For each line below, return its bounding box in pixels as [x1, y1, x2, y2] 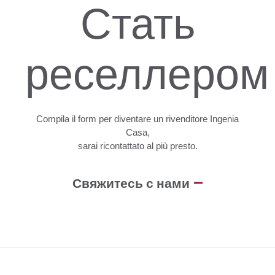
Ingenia [210, 114, 239, 125]
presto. [169, 141, 198, 152]
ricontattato [99, 141, 144, 152]
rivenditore [166, 114, 207, 125]
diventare [114, 114, 151, 125]
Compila [36, 114, 69, 125]
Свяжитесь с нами [72, 173, 190, 193]
